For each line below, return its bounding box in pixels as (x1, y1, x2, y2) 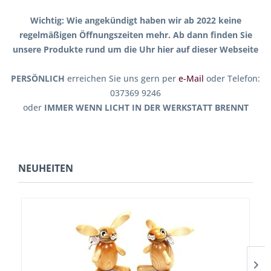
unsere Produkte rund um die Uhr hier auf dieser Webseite (13, 44, 258, 55)
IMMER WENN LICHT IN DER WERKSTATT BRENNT (44, 102, 249, 113)
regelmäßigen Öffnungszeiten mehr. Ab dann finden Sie (19, 29, 252, 41)
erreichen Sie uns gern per (65, 73, 178, 84)
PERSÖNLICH (11, 73, 65, 84)
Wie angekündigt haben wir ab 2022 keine (66, 15, 241, 26)
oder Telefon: (204, 73, 260, 84)
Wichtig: (30, 15, 67, 26)
